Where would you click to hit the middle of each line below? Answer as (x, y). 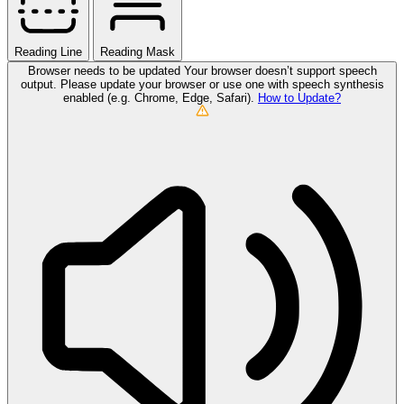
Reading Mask (138, 51)
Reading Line (48, 51)
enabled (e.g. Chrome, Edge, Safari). (161, 97)
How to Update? (299, 97)
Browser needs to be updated (106, 70)
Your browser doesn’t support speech (280, 70)
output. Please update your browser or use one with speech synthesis (202, 84)
